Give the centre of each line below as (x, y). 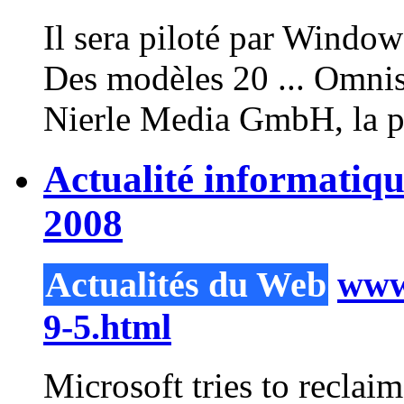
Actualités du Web (186, 285)
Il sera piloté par (163, 38)
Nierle (92, 119)
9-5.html (107, 327)
